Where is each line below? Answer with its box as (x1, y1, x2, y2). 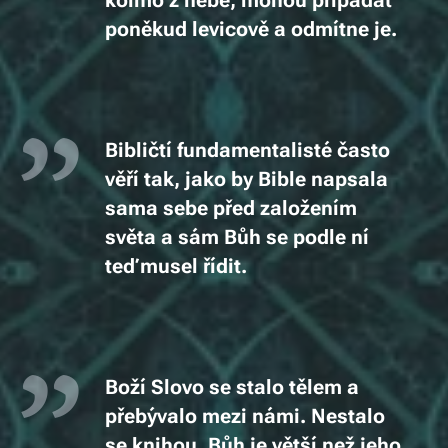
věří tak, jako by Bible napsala (105, 168, 388, 191)
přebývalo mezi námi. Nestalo (105, 405, 385, 428)
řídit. (198, 255, 247, 278)
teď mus (105, 255, 181, 278)
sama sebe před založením (105, 197, 357, 220)
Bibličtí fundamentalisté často (105, 139, 390, 162)
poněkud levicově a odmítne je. (105, 18, 397, 41)
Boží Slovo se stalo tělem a (105, 376, 359, 399)
